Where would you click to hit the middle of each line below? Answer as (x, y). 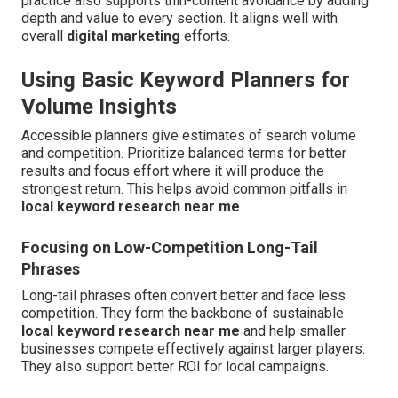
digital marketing (123, 36)
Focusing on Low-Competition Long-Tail (170, 248)
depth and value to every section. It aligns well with (179, 19)
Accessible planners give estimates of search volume (189, 136)
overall (44, 36)
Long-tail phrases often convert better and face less (183, 296)
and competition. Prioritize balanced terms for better (184, 154)
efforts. (205, 36)
